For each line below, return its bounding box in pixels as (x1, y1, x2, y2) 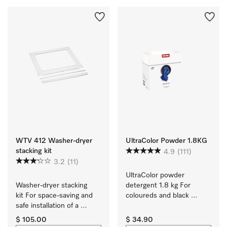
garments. (126, 202, 158, 209)
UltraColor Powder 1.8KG (126, 137, 207, 144)
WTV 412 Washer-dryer (16, 137, 92, 144)
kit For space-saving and (16, 192, 93, 199)
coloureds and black (126, 192, 189, 199)
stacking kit (16, 147, 52, 155)
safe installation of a (16, 202, 79, 209)
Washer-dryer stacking (16, 182, 87, 189)
